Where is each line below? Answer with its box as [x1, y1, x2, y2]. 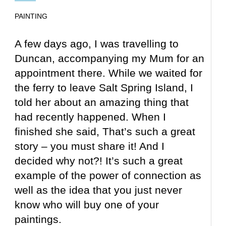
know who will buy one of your [15, 199, 159, 211]
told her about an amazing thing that [15, 96, 189, 108]
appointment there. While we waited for [15, 67, 203, 79]
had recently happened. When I [15, 111, 166, 123]
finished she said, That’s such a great [15, 126, 196, 138]
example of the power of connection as [15, 169, 202, 182]
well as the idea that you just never [15, 184, 183, 196]
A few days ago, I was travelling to [15, 38, 179, 50]
